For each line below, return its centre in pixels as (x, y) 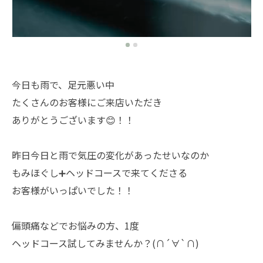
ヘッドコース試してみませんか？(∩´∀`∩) (105, 243)
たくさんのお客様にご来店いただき (87, 102)
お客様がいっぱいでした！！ (73, 190)
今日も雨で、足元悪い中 (63, 84)
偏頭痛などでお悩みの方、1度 (75, 225)
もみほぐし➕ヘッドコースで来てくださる (100, 172)
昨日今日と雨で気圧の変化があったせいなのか (110, 155)
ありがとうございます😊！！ (73, 119)
